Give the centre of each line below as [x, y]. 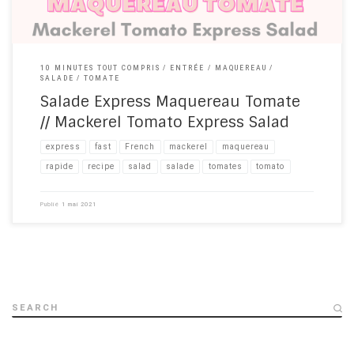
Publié [51, 204]
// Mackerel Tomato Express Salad [164, 122]
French [140, 147]
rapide [60, 166]
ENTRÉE [188, 68]
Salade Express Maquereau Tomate [170, 101]
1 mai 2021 [79, 204]
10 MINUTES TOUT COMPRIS [100, 68]
